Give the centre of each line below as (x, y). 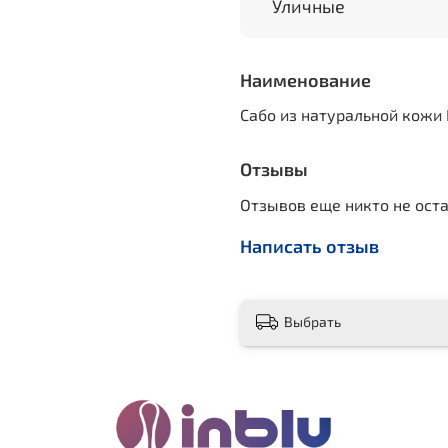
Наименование (305, 79)
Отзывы (274, 169)
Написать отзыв (309, 246)
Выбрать (312, 321)
